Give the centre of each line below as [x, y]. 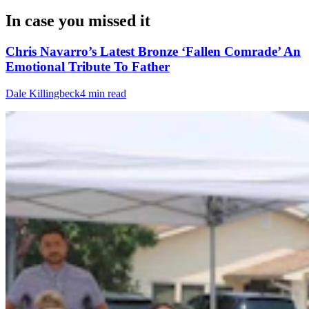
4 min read [103, 94]
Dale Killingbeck [43, 94]
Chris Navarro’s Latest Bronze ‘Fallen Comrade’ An [153, 52]
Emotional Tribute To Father [88, 67]
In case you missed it [78, 21]
